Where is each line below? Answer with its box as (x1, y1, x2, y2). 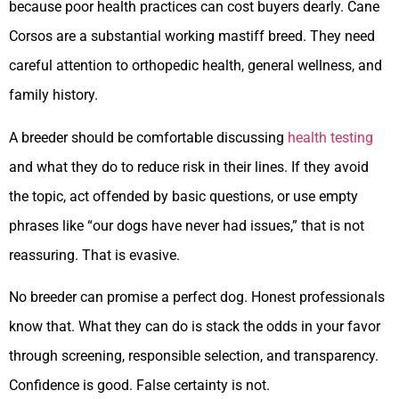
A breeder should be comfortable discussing (9, 128, 288, 146)
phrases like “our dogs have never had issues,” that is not (9, 216, 364, 234)
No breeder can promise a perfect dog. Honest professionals (9, 288, 385, 305)
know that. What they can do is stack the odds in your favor (9, 317, 380, 335)
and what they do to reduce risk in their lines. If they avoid (9, 158, 369, 175)
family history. (9, 86, 98, 104)
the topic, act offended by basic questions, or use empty (9, 187, 358, 205)
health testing (288, 128, 373, 146)
